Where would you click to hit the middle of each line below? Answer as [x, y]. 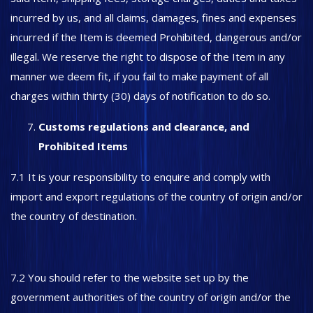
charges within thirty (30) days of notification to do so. [142, 96]
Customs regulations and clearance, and [144, 126]
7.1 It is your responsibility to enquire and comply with [140, 177]
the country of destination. [74, 216]
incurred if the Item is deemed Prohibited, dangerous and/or [156, 37]
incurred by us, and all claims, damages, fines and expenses [153, 17]
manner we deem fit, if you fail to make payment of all [139, 76]
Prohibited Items [83, 146]
